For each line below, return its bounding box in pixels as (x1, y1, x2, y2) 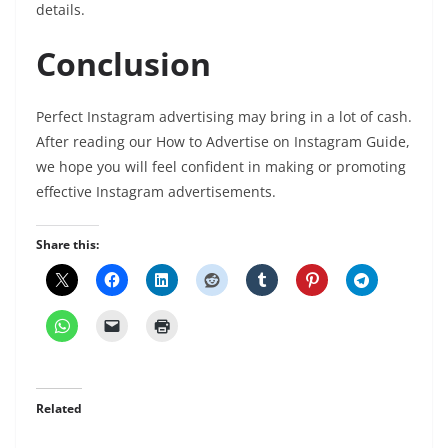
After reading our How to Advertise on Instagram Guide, (36, 132, 410, 152)
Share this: (36, 236, 99, 254)
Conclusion (36, 42, 211, 86)
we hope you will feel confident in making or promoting (36, 157, 406, 177)
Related (36, 400, 82, 418)
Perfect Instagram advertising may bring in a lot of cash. (36, 107, 412, 127)
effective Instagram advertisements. (36, 182, 276, 202)
